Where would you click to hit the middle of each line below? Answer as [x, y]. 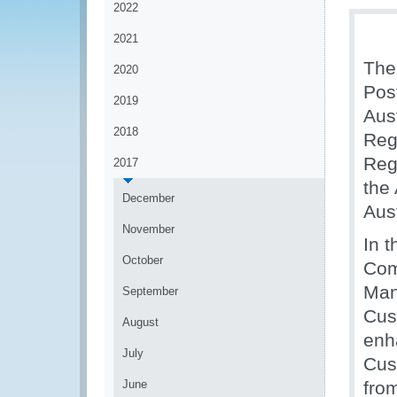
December [148, 198]
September [150, 291]
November [148, 229]
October [143, 260]
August [140, 322]
